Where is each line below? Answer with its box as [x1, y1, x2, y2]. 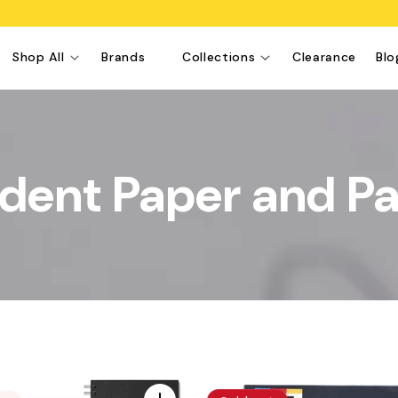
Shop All [12, 49, 65, 66]
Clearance [292, 49, 356, 66]
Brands [101, 49, 146, 66]
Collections [181, 49, 256, 66]
